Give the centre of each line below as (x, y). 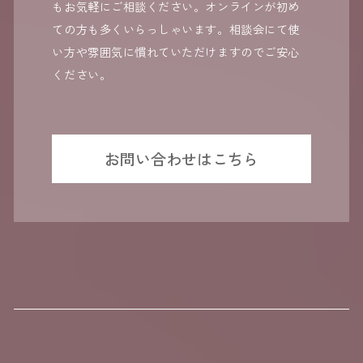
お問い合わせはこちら (181, 158)
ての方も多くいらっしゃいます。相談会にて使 (176, 29)
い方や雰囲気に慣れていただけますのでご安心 (176, 52)
